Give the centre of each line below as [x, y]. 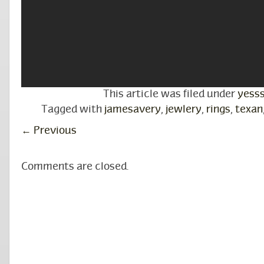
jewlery [183, 110]
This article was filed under [170, 95]
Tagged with [72, 110]
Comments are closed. [75, 167]
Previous [54, 131]
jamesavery [132, 110]
